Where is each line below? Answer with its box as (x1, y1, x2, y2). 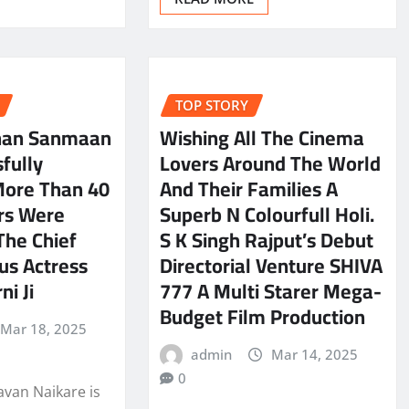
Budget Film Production (159, 298, 365, 337)
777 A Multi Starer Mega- (159, 272, 382, 311)
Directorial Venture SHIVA (159, 246, 383, 286)
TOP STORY (174, 95, 248, 114)
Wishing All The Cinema (159, 119, 364, 158)
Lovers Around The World (159, 144, 381, 184)
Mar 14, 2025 (270, 345, 358, 364)
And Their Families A (159, 170, 338, 209)
